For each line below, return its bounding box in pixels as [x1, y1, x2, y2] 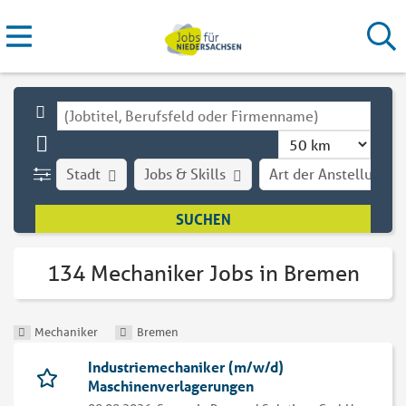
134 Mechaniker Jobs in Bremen [46, 260, 360, 287]
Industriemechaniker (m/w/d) [88, 357, 284, 377]
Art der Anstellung [269, 164, 390, 183]
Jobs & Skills [144, 164, 227, 183]
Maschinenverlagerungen [88, 376, 254, 396]
